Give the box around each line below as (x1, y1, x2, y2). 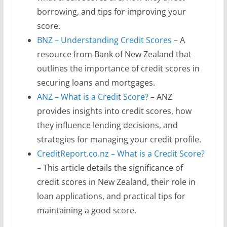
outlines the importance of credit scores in (36, 63, 200, 74)
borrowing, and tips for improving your (36, 6, 186, 17)
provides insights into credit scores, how (36, 105, 192, 117)
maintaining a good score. (36, 205, 136, 216)
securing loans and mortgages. (36, 77, 155, 88)
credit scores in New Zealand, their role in (36, 176, 196, 187)
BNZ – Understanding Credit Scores (36, 34, 172, 46)
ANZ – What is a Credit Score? (36, 91, 148, 102)
